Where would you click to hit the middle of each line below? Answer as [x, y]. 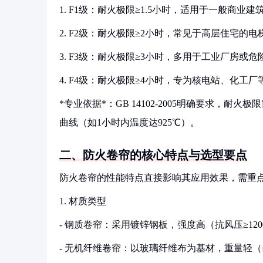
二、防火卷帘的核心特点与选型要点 [153, 155]
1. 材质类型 [83, 201]
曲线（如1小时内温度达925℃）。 [129, 122]
